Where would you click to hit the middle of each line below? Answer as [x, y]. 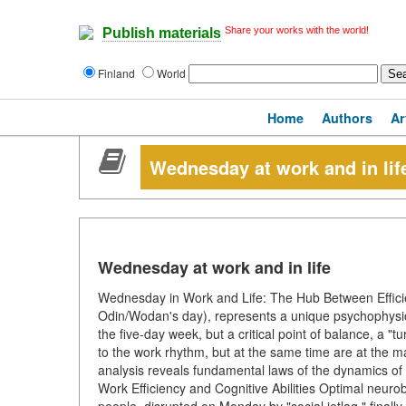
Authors [347, 118]
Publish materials [162, 34]
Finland [118, 73]
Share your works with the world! [297, 30]
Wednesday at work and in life [214, 267]
